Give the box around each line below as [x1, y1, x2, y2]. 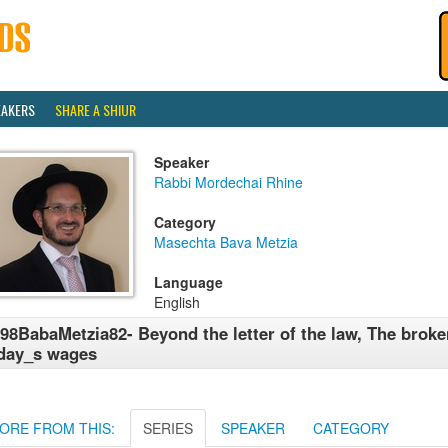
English [154, 292, 200, 312]
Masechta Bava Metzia [154, 232, 298, 252]
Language [154, 272, 223, 292]
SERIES [143, 418, 193, 438]
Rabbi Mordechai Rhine [154, 172, 303, 192]
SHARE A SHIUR [55, 99, 136, 120]
